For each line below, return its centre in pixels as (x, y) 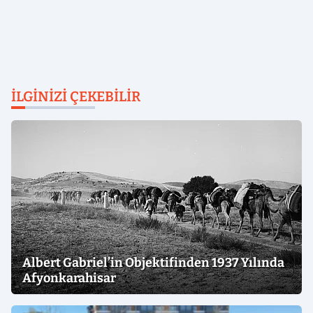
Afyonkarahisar (69, 278)
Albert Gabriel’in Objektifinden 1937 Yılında (153, 262)
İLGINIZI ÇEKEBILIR (76, 96)
